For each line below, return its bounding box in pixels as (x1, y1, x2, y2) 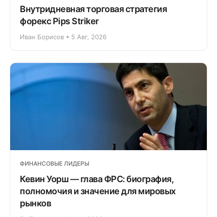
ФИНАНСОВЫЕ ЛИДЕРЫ (20, 159, 89, 167)
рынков (20, 198, 51, 208)
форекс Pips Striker (20, 15, 99, 26)
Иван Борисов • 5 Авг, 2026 (20, 32, 107, 41)
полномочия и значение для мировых (20, 186, 176, 196)
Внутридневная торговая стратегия (20, 3, 167, 14)
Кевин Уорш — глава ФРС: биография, (20, 173, 173, 184)
